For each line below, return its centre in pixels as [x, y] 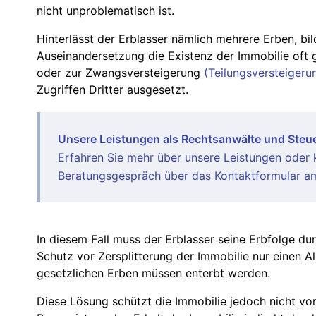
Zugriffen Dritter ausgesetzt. [113, 90]
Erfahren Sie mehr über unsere [141, 158]
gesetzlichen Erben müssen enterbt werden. [153, 273]
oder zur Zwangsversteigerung [120, 73]
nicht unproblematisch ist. [105, 11]
